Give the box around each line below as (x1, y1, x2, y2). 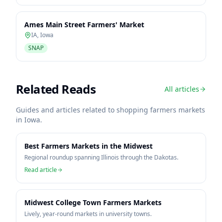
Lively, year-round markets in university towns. (24, 210, 152, 218)
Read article (24, 166, 57, 174)
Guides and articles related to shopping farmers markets (16, 105, 205, 114)
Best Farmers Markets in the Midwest (24, 141, 153, 151)
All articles (165, 84, 199, 94)
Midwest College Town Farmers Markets (24, 198, 162, 207)
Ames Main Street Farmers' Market (24, 20, 144, 29)
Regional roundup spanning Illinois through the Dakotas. (24, 153, 178, 162)
